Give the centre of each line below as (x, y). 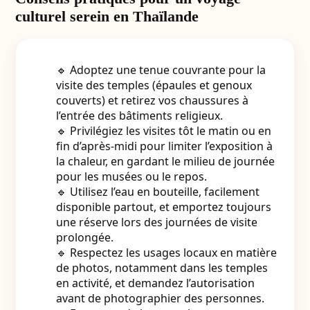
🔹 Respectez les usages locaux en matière (166, 253)
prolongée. (84, 237)
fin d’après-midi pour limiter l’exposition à (164, 146)
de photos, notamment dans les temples (162, 268)
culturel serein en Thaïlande (107, 16)
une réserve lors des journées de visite (156, 222)
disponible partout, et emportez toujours (163, 207)
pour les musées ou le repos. (131, 176)
